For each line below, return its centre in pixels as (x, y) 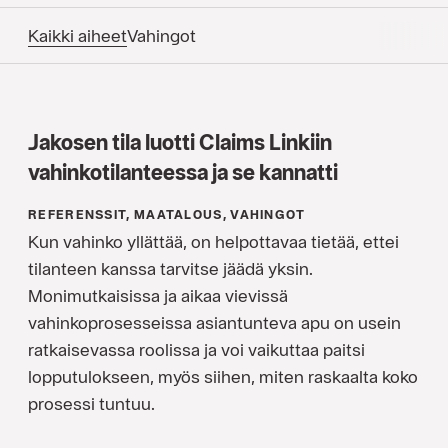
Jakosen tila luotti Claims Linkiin (180, 142)
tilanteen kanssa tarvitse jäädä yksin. (170, 268)
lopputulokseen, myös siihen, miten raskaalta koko (223, 376)
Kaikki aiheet (77, 35)
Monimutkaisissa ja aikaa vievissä (158, 295)
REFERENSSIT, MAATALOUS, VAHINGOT (167, 214)
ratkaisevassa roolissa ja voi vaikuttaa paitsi (196, 349)
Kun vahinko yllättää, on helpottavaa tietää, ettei (213, 241)
